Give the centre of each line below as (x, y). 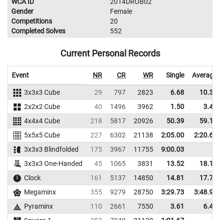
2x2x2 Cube (42, 107)
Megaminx (40, 192)
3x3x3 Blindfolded (51, 150)
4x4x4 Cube (42, 121)
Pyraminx (38, 206)
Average (205, 75)
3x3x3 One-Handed (53, 164)
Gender (22, 12)
